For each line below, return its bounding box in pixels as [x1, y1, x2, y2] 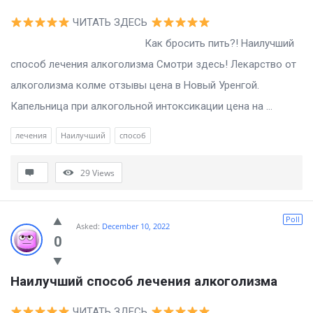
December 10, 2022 [102, 221, 170, 232]
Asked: [76, 221, 100, 232]
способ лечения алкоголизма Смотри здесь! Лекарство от [10, 58, 296, 71]
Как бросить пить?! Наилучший [10, 37, 294, 50]
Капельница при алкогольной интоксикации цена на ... [10, 100, 272, 113]
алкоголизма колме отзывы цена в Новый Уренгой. [10, 79, 259, 92]
